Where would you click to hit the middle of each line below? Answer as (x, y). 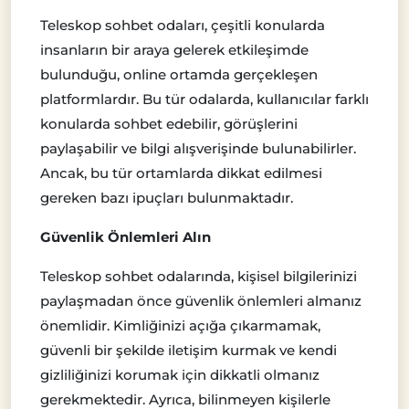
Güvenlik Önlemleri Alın (126, 237)
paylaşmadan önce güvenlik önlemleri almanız (201, 301)
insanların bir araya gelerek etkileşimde (174, 50)
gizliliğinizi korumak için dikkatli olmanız (180, 375)
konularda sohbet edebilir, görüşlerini (169, 124)
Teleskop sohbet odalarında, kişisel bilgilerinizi (199, 277)
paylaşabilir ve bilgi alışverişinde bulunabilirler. (198, 149)
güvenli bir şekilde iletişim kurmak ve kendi (189, 351)
